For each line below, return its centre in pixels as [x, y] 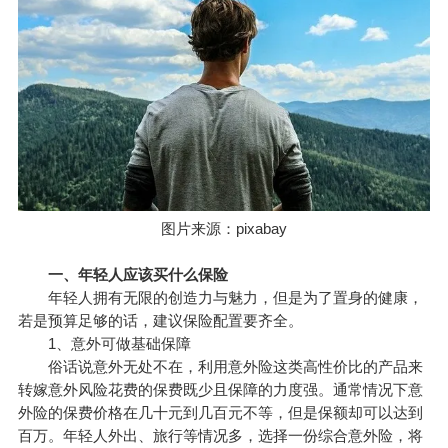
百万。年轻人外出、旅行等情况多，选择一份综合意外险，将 [220, 435]
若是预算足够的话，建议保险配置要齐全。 [160, 320]
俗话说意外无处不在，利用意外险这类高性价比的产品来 [220, 366]
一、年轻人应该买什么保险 [130, 274]
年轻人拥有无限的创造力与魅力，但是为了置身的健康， [220, 297]
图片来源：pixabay [224, 228]
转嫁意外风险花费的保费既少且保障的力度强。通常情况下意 [220, 389]
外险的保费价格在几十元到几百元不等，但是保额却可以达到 [220, 412]
